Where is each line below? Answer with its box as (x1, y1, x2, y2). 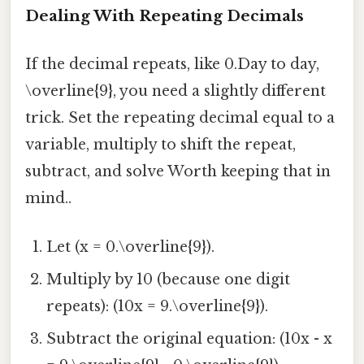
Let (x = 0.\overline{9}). (46, 237, 215, 256)
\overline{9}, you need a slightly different (25, 82, 326, 101)
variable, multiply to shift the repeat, (25, 136, 296, 154)
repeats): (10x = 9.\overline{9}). (46, 297, 269, 315)
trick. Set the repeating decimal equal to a (25, 109, 335, 128)
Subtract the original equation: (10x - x (46, 329, 333, 348)
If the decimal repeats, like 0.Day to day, (25, 55, 319, 74)
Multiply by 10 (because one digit (46, 270, 291, 288)
